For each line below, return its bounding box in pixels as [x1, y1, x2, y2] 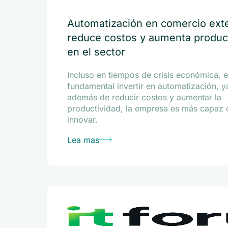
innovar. [67, 115, 98, 125]
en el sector [67, 46, 125, 58]
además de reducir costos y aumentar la [67, 92, 221, 102]
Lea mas [67, 135, 99, 145]
